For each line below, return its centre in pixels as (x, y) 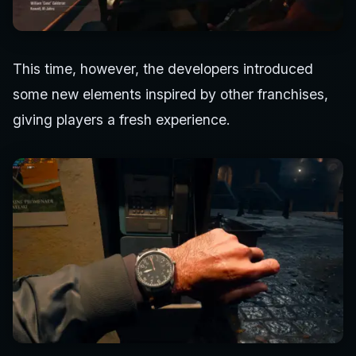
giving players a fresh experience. (122, 119)
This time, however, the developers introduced (163, 68)
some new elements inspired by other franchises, (170, 94)
